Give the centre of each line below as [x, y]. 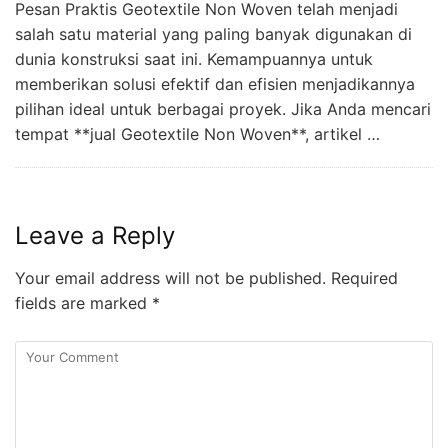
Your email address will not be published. [170, 278]
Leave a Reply [95, 236]
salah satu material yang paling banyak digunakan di [213, 34]
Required [362, 278]
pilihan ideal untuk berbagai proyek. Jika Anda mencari [223, 109]
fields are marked [83, 303]
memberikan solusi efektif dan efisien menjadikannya [215, 84]
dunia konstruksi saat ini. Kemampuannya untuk [194, 59]
